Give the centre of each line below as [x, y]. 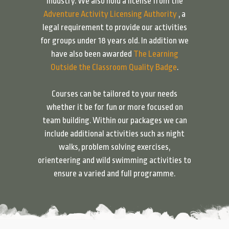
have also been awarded [92, 54]
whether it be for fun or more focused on [114, 107]
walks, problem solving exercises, [114, 147]
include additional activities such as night [114, 134]
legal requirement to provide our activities [114, 27]
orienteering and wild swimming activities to [114, 161]
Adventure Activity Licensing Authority [110, 14]
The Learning [156, 54]
